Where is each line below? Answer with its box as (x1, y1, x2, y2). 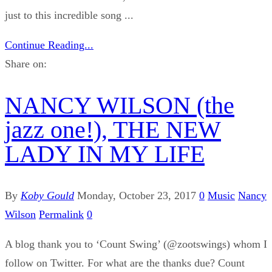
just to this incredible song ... (5, 9, 134, 22)
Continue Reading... (5, 39, 93, 52)
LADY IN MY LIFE (5, 140, 205, 168)
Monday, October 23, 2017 (77, 189, 196, 202)
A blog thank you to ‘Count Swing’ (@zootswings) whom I (5, 238, 267, 251)
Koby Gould (21, 189, 74, 202)
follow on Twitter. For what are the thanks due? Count (5, 257, 245, 270)
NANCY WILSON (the (5, 92, 234, 120)
